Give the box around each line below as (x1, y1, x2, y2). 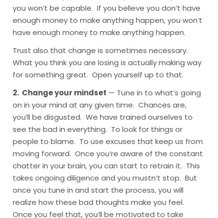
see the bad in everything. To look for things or (13, 124, 183, 134)
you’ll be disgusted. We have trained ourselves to (13, 112, 193, 122)
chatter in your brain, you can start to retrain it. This (13, 161, 200, 171)
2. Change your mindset (13, 88, 107, 98)
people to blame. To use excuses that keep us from (13, 136, 203, 146)
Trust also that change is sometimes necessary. (13, 45, 190, 55)
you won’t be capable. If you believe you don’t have (13, 3, 201, 13)
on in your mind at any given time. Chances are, (13, 100, 187, 110)
